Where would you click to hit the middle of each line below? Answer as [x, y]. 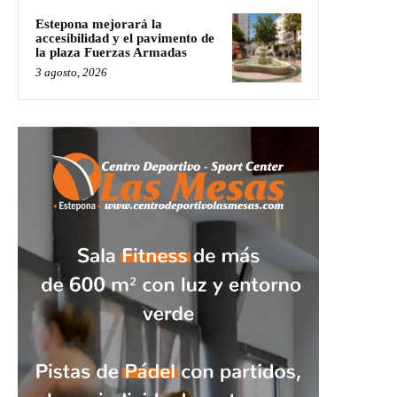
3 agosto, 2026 [71, 73]
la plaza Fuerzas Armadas [111, 53]
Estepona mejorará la [99, 24]
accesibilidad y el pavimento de [125, 39]
